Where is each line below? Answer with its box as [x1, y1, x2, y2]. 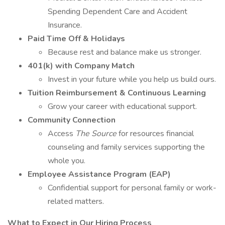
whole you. [48, 155, 85, 166]
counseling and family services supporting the [48, 142, 205, 153]
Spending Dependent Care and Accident [48, 6, 187, 17]
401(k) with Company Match [28, 60, 135, 71]
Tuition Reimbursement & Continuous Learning [28, 87, 206, 98]
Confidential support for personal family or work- [48, 182, 216, 193]
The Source [75, 128, 119, 139]
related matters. [48, 196, 104, 207]
